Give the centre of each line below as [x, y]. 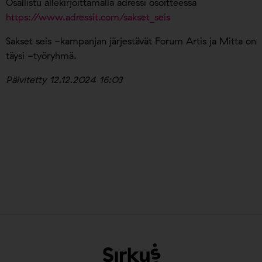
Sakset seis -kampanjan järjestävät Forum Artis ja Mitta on [131, 41]
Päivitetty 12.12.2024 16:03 [64, 80]
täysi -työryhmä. [41, 56]
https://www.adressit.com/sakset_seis [88, 17]
